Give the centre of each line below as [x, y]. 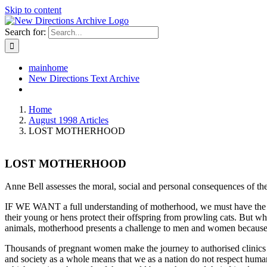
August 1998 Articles [69, 120]
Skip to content [33, 10]
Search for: [25, 32]
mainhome [48, 68]
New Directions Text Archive [84, 78]
